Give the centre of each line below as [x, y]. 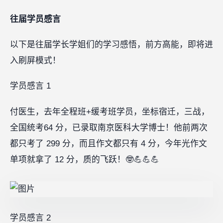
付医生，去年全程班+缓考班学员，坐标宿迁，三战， [110, 111]
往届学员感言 [35, 19]
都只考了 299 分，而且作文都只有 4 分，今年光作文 [109, 143]
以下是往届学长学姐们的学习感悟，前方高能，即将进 [111, 45]
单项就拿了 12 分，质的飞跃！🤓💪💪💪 [85, 159]
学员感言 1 [30, 86]
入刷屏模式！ [35, 61]
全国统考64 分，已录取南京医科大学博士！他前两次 [109, 127]
